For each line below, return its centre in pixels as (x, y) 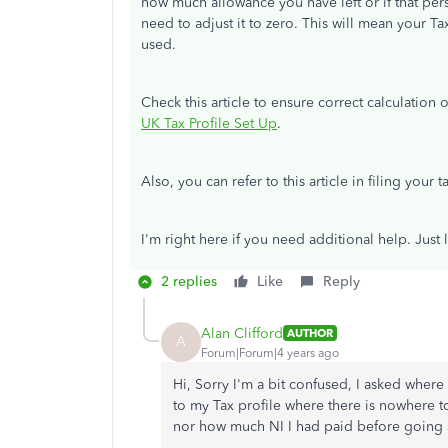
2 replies (189, 281)
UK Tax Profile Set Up (209, 123)
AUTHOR (310, 333)
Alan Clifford (242, 333)
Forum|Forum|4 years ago (270, 352)
